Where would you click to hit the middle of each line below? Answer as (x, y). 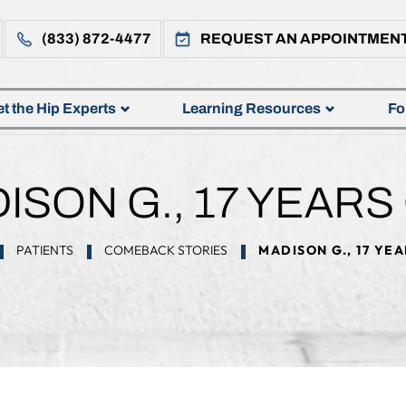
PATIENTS (45, 250)
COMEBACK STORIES (166, 250)
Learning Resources (252, 108)
